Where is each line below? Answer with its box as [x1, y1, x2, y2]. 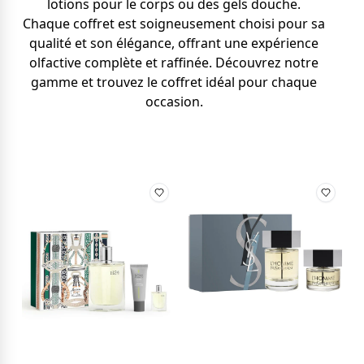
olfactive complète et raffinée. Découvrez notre [29, 54, 318, 71]
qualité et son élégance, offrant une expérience [29, 34, 318, 52]
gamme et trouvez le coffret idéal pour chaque [31, 73, 317, 91]
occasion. [145, 93, 203, 110]
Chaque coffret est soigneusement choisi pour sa [23, 15, 325, 32]
